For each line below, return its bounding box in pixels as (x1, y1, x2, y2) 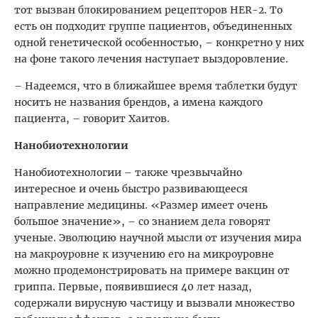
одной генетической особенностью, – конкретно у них (14, 35, 304, 49)
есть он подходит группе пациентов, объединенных (14, 19, 292, 33)
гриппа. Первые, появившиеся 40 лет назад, (14, 280, 252, 293)
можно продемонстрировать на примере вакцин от (14, 263, 290, 277)
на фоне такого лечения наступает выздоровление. (14, 52, 288, 65)
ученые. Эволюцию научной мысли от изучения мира (14, 231, 302, 244)
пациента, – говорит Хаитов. (14, 111, 170, 125)
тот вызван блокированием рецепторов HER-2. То (14, 3, 283, 16)
